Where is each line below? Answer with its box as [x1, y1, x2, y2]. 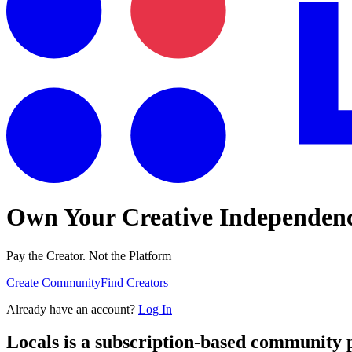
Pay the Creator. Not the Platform [6, 248, 171, 262]
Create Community [6, 275, 101, 289]
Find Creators [101, 275, 168, 289]
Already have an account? [6, 302, 138, 316]
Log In [138, 302, 172, 316]
